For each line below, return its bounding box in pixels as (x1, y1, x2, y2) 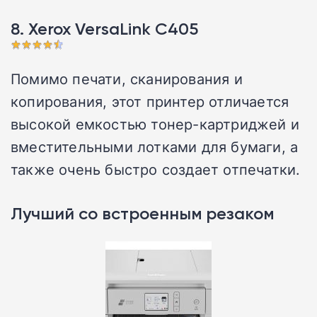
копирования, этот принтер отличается (11, 91, 289, 112)
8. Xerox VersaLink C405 (11, 18, 198, 40)
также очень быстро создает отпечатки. (11, 159, 301, 180)
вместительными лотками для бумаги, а (11, 137, 299, 157)
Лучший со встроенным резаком (11, 203, 274, 224)
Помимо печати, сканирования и (11, 69, 243, 89)
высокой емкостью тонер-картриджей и (11, 114, 300, 134)
